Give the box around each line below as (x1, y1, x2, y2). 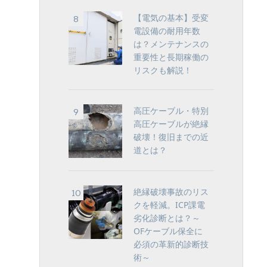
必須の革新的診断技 (133, 238, 209, 250)
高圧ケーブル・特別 (133, 104, 209, 116)
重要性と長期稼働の (133, 51, 209, 63)
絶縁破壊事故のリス (133, 185, 209, 197)
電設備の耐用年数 (133, 24, 200, 36)
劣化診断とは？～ (133, 212, 200, 223)
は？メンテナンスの (133, 38, 209, 49)
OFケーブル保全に (133, 225, 203, 237)
